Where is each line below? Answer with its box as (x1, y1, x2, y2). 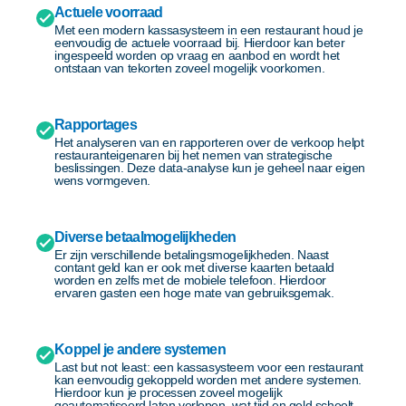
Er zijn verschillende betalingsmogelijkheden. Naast (54, 246, 330, 262)
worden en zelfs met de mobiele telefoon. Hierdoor (54, 272, 326, 287)
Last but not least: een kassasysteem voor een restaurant (54, 359, 363, 374)
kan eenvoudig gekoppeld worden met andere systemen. (54, 372, 362, 387)
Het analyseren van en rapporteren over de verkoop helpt (54, 134, 364, 150)
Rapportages (54, 116, 137, 132)
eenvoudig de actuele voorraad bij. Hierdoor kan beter (54, 34, 345, 50)
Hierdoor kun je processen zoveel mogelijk (54, 384, 283, 400)
